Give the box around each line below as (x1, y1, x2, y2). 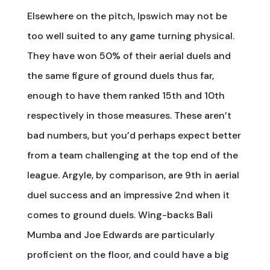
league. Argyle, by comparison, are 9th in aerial (27, 168, 239, 181)
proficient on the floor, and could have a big (27, 248, 229, 261)
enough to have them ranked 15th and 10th (27, 89, 225, 102)
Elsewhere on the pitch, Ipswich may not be (27, 9, 227, 22)
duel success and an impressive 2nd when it (27, 188, 230, 201)
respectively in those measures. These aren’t (27, 108, 231, 122)
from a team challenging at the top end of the (27, 148, 238, 162)
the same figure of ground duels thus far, (27, 69, 214, 82)
